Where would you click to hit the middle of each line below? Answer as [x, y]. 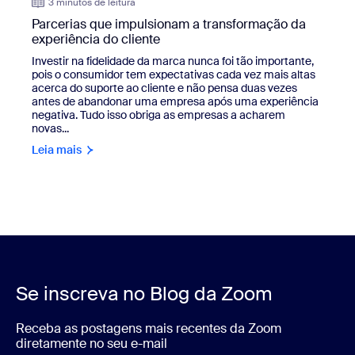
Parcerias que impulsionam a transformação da [169, 24]
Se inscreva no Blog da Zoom [144, 293]
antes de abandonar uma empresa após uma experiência [175, 101]
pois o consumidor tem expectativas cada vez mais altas [174, 74]
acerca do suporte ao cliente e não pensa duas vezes [164, 88]
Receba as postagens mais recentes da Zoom [149, 328]
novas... [50, 128]
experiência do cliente [96, 39]
